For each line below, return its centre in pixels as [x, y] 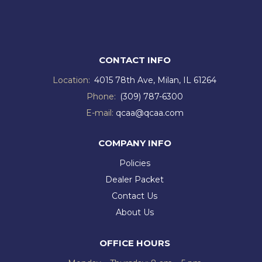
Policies [135, 163]
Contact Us [135, 196]
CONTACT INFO [135, 60]
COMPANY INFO [135, 143]
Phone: [103, 96]
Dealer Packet [135, 180]
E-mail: [101, 113]
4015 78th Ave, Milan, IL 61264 [155, 80]
